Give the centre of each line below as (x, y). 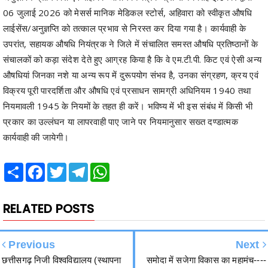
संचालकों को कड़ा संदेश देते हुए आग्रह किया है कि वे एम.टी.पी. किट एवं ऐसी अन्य (133, 25)
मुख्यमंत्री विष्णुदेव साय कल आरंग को (207, 240)
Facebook (63, 133)
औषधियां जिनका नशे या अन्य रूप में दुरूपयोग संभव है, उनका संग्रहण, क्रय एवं (131, 40)
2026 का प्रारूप (29, 255)
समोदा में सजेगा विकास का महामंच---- (206, 226)
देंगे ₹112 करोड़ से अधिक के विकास (208, 255)
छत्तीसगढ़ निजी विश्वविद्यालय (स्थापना (62, 226)
